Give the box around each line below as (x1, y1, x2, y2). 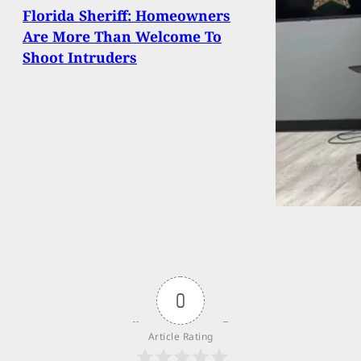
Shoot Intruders (23, 48, 137, 68)
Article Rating (147, 329, 214, 343)
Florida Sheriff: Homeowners (23, 6, 230, 26)
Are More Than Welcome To (23, 27, 222, 47)
